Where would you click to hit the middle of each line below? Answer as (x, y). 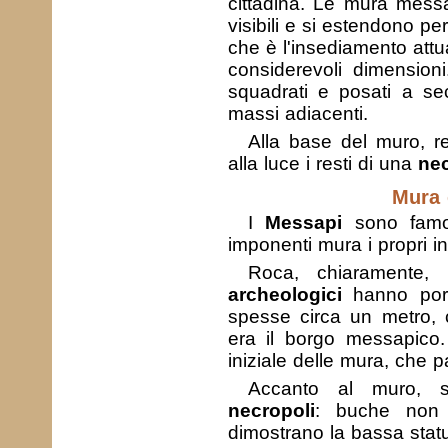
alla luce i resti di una (322, 163)
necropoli (271, 410)
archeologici (284, 294)
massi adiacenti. (297, 113)
